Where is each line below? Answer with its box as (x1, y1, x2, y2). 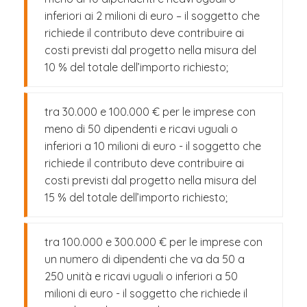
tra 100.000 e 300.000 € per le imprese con (45, 235, 262, 249)
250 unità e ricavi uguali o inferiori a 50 (45, 269, 238, 283)
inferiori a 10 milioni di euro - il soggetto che (45, 139, 261, 153)
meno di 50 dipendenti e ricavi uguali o (45, 122, 238, 136)
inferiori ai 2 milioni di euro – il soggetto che (45, 9, 260, 23)
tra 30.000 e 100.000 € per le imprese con (45, 105, 256, 119)
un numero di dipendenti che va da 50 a (45, 252, 245, 266)
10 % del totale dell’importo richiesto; (45, 60, 231, 74)
